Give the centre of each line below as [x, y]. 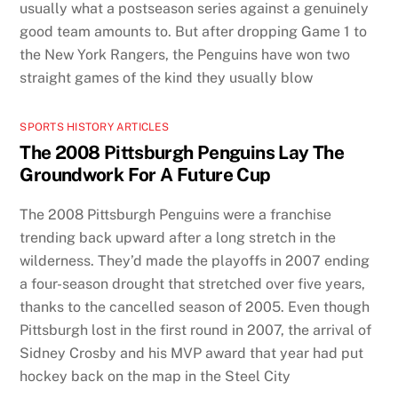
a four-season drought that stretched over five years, [193, 284]
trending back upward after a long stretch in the [178, 238]
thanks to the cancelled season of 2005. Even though [195, 307]
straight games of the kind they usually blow [167, 77]
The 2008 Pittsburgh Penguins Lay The [182, 152]
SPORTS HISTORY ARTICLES [94, 127]
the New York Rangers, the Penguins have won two [185, 54]
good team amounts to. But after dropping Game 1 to [194, 31]
